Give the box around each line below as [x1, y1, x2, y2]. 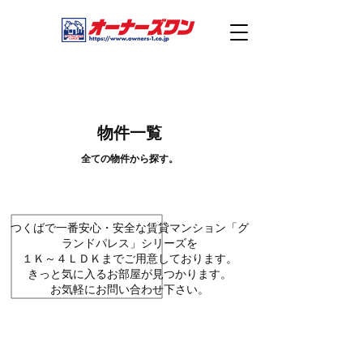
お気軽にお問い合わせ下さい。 [49, 283, 209, 296]
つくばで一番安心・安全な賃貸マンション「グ [10, 221, 249, 234]
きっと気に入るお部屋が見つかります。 [27, 267, 232, 280]
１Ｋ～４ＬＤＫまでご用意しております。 [21, 252, 237, 265]
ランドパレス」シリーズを [61, 237, 198, 250]
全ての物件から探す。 [81, 153, 178, 164]
